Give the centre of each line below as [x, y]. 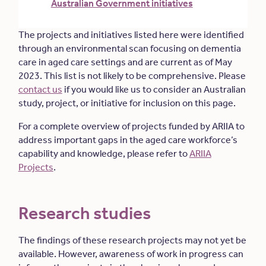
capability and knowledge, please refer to [104, 153]
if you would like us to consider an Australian [154, 89]
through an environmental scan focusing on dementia [129, 48]
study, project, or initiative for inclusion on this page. [127, 103]
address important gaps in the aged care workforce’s [128, 140]
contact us [40, 89]
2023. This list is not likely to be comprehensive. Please [132, 76]
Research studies [84, 213]
